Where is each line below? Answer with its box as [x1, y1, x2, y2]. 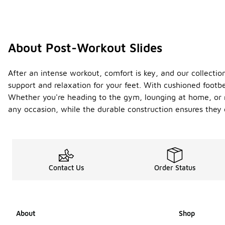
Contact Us [48, 163, 84, 172]
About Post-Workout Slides [8, 41, 162, 55]
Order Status [154, 163, 196, 172]
